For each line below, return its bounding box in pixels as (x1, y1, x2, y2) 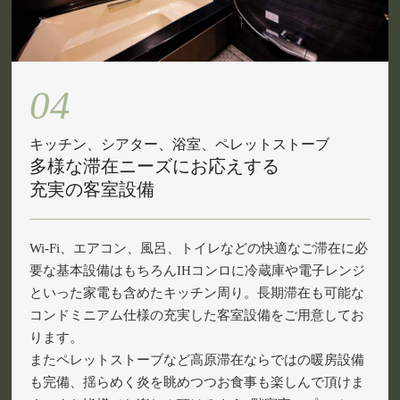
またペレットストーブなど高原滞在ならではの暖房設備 (29, 352, 365, 367)
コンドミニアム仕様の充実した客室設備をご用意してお (29, 307, 365, 322)
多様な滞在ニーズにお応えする (29, 155, 280, 176)
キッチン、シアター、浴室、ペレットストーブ (29, 136, 330, 152)
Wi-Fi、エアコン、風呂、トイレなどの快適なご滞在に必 (29, 240, 369, 255)
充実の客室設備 (29, 179, 155, 199)
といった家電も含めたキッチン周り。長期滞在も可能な (29, 285, 365, 300)
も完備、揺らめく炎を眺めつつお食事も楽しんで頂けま (29, 374, 365, 389)
